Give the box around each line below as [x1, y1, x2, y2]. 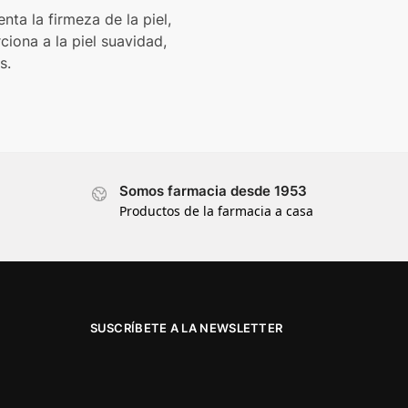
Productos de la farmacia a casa [118, 202, 313, 220]
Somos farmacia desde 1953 [118, 181, 307, 199]
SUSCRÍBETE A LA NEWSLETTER [89, 321, 283, 336]
